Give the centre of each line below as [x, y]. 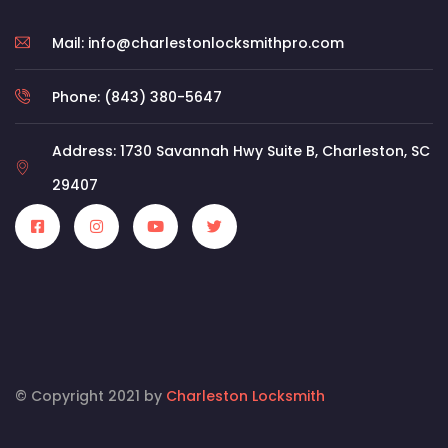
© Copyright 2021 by [88, 395]
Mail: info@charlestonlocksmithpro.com [197, 42]
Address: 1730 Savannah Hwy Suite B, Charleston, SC [240, 150]
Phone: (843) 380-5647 [136, 96]
